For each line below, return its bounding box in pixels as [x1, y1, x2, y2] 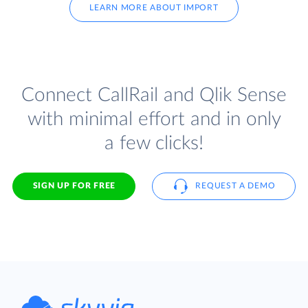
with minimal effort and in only [27, 109, 281, 129]
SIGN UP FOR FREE [32, 181, 115, 190]
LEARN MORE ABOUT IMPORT [89, 3, 219, 12]
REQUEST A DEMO [195, 181, 276, 190]
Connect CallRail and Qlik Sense [21, 85, 287, 105]
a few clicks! [104, 133, 203, 153]
